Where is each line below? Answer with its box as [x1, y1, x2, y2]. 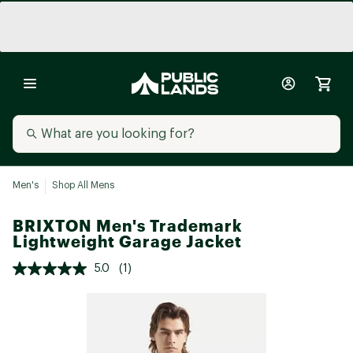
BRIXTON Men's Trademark [13, 216, 243, 236]
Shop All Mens [52, 180, 114, 190]
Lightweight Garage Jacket [13, 232, 242, 251]
